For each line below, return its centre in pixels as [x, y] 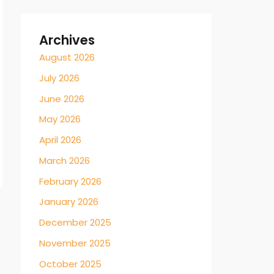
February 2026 [70, 181]
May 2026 [60, 119]
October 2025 [70, 264]
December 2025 [75, 222]
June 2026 [62, 98]
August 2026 [67, 57]
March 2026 [65, 160]
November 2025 [75, 243]
